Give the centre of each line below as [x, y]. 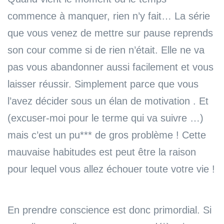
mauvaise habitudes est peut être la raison [102, 152]
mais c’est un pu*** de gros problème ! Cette [107, 135]
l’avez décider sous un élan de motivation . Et [108, 101]
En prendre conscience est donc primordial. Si [109, 210]
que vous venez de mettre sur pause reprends [110, 33]
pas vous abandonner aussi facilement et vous [110, 67]
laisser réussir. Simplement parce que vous [103, 84]
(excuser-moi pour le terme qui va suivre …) [105, 118]
